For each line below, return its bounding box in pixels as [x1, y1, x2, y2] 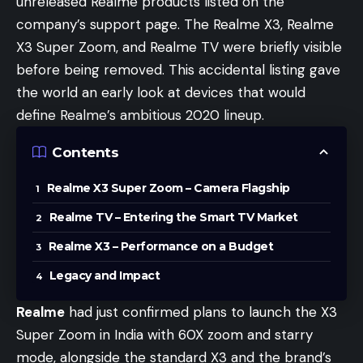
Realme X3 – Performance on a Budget [48, 239, 273, 254]
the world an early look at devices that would [16, 83, 305, 101]
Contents [52, 143, 118, 160]
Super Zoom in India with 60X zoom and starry [16, 326, 313, 344]
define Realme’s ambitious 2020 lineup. [16, 106, 264, 124]
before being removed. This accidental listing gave [16, 61, 340, 79]
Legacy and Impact [49, 268, 160, 283]
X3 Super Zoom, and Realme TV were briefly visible [16, 38, 342, 56]
